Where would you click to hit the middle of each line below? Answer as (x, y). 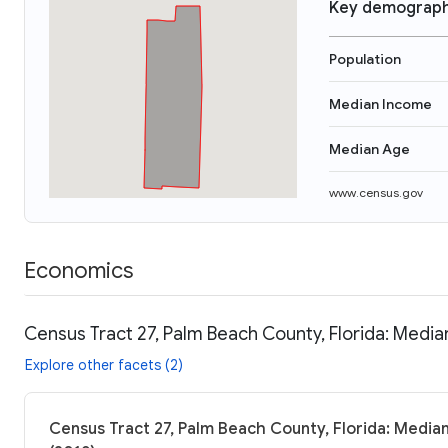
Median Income (380, 104)
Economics (78, 270)
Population (365, 59)
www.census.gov (376, 192)
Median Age (369, 149)
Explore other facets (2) (104, 364)
